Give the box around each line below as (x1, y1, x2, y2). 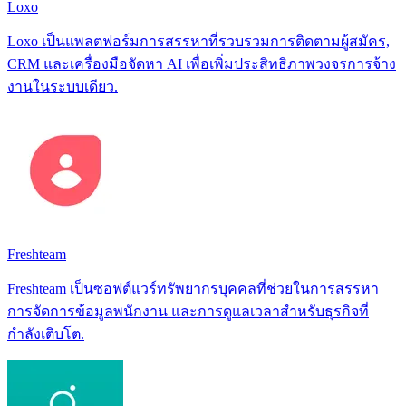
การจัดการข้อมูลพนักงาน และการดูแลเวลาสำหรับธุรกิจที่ (7, 303, 369, 319)
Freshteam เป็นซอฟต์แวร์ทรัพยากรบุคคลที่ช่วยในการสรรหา (7, 280, 379, 296)
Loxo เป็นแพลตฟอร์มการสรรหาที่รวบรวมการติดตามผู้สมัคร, (7, 33, 390, 49)
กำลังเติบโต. (7, 325, 84, 342)
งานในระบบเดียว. (7, 78, 118, 94)
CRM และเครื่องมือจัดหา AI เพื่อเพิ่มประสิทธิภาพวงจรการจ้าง (7, 55, 396, 72)
